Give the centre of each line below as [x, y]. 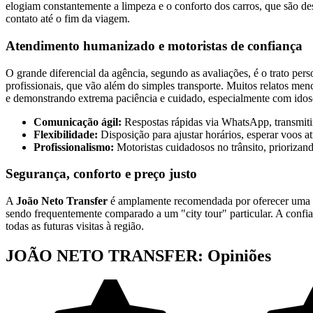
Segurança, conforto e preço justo [101, 174]
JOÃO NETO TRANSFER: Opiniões [138, 256]
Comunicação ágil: [78, 122]
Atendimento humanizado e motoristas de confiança [154, 45]
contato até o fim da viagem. [68, 19]
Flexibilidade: [66, 134]
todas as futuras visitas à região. [75, 226]
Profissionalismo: [74, 147]
